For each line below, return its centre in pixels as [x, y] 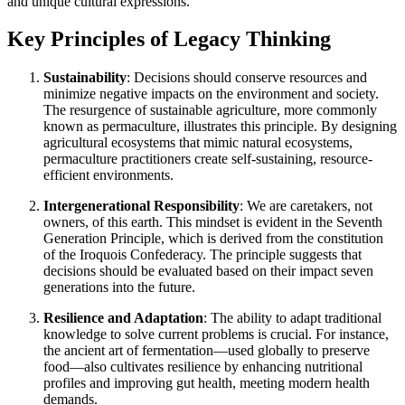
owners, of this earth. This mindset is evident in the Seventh [213, 222]
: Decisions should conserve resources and [247, 78]
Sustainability [85, 78]
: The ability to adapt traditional [292, 318]
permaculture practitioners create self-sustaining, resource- [208, 159]
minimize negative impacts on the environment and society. [211, 94]
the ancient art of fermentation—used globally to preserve [207, 351]
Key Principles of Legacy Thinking [169, 39]
